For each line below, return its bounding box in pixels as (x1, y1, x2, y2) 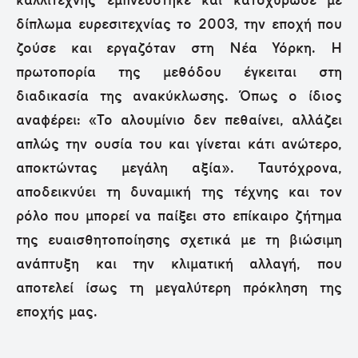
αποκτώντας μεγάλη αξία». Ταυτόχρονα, (16, 161, 342, 177)
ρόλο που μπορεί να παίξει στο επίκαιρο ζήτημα (16, 209, 342, 225)
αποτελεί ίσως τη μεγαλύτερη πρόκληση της (16, 280, 342, 296)
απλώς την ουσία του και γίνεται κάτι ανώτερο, (16, 137, 342, 153)
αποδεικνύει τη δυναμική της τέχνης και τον (16, 185, 342, 201)
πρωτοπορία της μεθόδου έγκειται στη (16, 65, 342, 81)
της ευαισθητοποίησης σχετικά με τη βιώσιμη (16, 233, 342, 249)
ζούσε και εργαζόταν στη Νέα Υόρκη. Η (16, 41, 342, 57)
